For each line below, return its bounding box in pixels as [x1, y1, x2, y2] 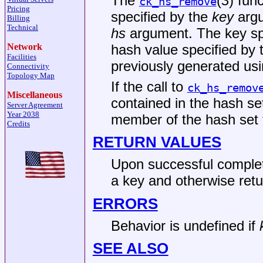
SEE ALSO [92, 240, 168, 258]
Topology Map [7, 71, 55, 80]
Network [7, 42, 42, 52]
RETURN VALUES [92, 133, 221, 151]
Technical [7, 23, 38, 32]
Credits [7, 119, 30, 128]
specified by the [110, 8, 212, 25]
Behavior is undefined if [110, 217, 259, 234]
